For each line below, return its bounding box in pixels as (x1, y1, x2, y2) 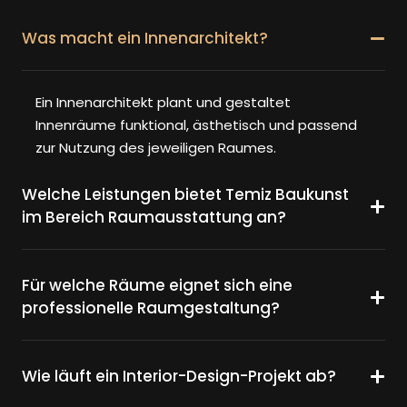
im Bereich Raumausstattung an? (22, 206, 286, 229)
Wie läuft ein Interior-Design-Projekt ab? (22, 365, 336, 388)
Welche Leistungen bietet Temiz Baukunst (22, 184, 349, 206)
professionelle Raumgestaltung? (22, 297, 280, 320)
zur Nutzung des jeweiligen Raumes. (35, 138, 276, 158)
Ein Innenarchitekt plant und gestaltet (35, 93, 291, 113)
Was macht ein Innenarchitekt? (22, 27, 268, 50)
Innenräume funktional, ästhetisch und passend (35, 115, 357, 135)
